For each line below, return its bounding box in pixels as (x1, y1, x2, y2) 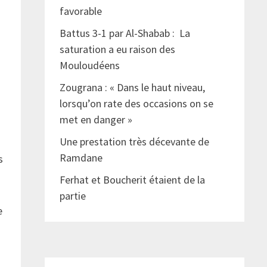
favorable (59, 4, 102, 18)
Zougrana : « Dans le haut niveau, (59, 80, 205, 95)
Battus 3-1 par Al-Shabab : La (59, 26, 190, 41)
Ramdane (59, 151, 103, 165)
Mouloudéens (59, 58, 120, 73)
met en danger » (59, 113, 135, 127)
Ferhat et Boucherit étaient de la (59, 173, 205, 187)
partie (59, 189, 91, 203)
